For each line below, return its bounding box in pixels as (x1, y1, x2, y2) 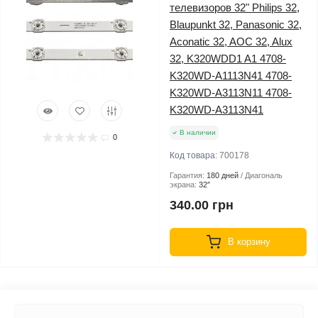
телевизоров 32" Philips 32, (170, 1, 300, 13)
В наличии (180, 128, 216, 136)
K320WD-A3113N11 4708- (170, 87, 292, 99)
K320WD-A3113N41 (170, 104, 263, 116)
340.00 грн (170, 198, 234, 212)
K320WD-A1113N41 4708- (170, 70, 292, 82)
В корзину (227, 236, 270, 247)
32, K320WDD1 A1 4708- (170, 53, 286, 65)
